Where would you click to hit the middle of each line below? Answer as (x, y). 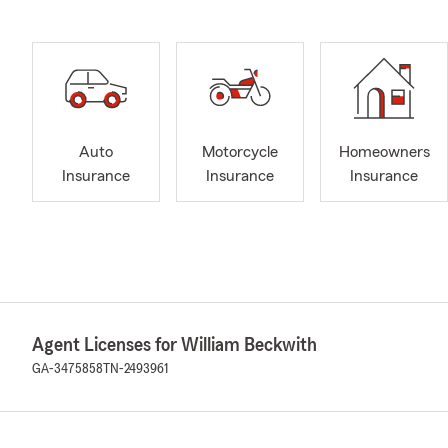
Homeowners (384, 152)
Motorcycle (240, 152)
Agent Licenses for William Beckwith (174, 344)
